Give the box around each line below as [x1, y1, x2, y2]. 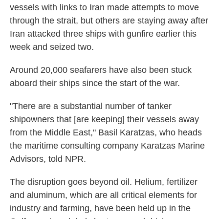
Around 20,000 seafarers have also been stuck [10, 65, 192, 75]
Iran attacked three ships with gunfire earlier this [10, 29, 197, 39]
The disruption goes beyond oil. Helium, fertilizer [10, 177, 197, 187]
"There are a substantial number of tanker [10, 101, 172, 111]
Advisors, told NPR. [10, 154, 86, 164]
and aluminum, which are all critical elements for [10, 190, 197, 200]
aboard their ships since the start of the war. [10, 78, 180, 88]
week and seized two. [10, 42, 94, 52]
